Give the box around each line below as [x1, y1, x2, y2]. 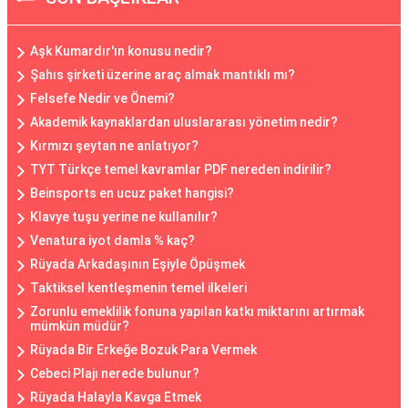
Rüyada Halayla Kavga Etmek [30, 390, 201, 404]
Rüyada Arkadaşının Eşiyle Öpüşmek [30, 257, 245, 271]
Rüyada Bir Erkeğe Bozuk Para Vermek [30, 342, 257, 357]
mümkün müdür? [30, 319, 129, 333]
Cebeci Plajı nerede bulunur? [30, 366, 199, 381]
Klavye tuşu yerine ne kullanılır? [30, 209, 218, 224]
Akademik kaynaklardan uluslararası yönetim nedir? [30, 115, 338, 129]
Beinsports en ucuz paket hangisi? [30, 186, 234, 200]
